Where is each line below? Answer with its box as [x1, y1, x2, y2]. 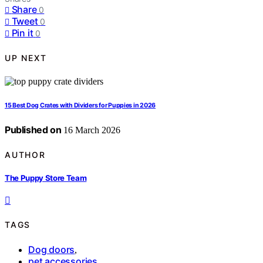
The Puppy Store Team [5, 173, 87, 183]
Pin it [11, 27, 33, 39]
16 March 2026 [61, 125, 121, 136]
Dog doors [28, 243, 75, 255]
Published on [5, 124, 62, 136]
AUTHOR [5, 149, 46, 160]
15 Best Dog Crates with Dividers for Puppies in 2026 [5, 102, 156, 110]
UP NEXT [5, 52, 47, 63]
